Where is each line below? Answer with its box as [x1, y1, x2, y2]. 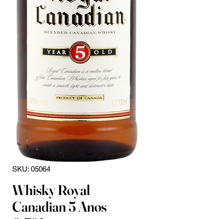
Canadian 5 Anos [12, 198, 107, 215]
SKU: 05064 [12, 165, 50, 173]
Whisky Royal [12, 181, 90, 198]
